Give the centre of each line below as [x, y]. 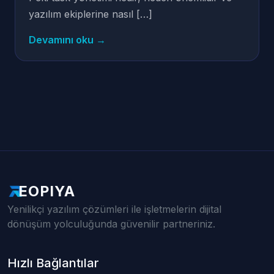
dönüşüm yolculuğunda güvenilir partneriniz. [111, 224]
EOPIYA [47, 191]
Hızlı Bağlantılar [53, 263]
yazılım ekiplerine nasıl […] [91, 14]
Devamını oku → [67, 40]
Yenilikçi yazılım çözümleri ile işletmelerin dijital [114, 209]
